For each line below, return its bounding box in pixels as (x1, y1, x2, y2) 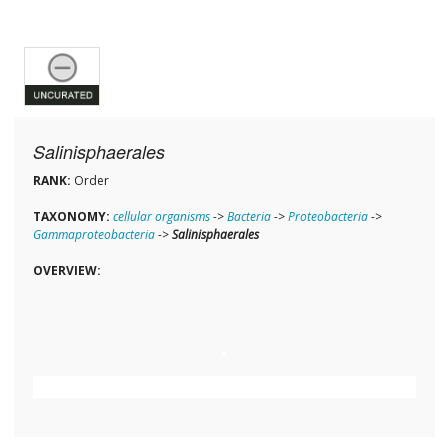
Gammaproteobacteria (32, 226, 155, 244)
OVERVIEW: (32, 262, 101, 280)
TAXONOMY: (32, 208, 110, 226)
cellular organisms (112, 208, 210, 226)
